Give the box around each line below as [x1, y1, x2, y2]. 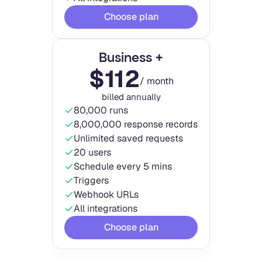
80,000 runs [74, 104, 128, 116]
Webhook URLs [74, 188, 139, 201]
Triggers [74, 174, 109, 187]
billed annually [101, 91, 161, 102]
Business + [99, 49, 163, 66]
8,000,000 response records [74, 118, 198, 130]
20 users [74, 146, 111, 158]
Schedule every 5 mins [74, 160, 172, 173]
